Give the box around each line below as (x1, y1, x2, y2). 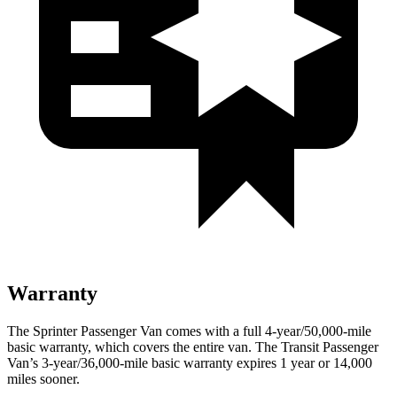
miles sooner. (7, 370, 80, 386)
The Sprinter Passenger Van (7, 323, 162, 339)
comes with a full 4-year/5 (162, 323, 311, 339)
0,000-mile (311, 323, 371, 339)
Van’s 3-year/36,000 (7, 354, 120, 370)
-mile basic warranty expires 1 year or (120, 354, 333, 370)
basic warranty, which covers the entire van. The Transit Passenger (7, 339, 378, 354)
